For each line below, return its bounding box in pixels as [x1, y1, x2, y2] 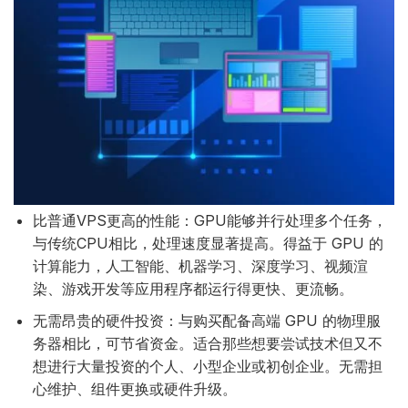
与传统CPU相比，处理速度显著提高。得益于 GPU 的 [32, 234, 383, 253]
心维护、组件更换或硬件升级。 [32, 379, 237, 398]
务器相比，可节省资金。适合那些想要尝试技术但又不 [32, 333, 382, 352]
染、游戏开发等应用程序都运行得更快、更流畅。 [32, 280, 353, 299]
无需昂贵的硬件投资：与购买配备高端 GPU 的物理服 [32, 311, 381, 330]
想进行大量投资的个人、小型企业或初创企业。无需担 [32, 356, 382, 375]
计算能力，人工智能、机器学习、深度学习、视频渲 [32, 257, 368, 276]
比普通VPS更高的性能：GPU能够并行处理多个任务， [32, 211, 387, 230]
